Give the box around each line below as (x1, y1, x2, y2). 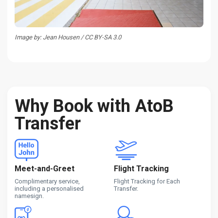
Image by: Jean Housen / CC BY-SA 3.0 (15, 33, 121, 41)
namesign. (15, 192, 44, 200)
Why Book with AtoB (15, 95, 174, 116)
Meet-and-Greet (15, 163, 74, 173)
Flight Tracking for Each (114, 177, 180, 185)
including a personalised (15, 184, 84, 192)
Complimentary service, (15, 177, 80, 185)
